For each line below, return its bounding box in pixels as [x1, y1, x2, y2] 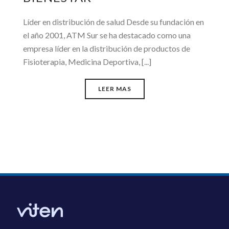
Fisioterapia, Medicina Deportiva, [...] [23, 57, 151, 66]
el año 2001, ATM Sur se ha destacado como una [23, 30, 191, 40]
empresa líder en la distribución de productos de [23, 43, 190, 53]
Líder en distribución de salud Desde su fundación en [23, 17, 204, 27]
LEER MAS [98, 85, 131, 93]
